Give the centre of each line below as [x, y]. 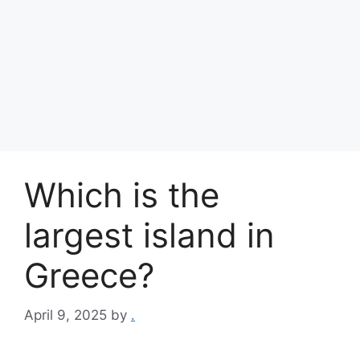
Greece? [89, 275]
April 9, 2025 [65, 315]
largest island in [149, 235]
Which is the [122, 195]
